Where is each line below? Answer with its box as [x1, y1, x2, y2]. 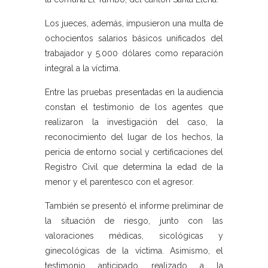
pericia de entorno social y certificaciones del [45, 147, 223, 157]
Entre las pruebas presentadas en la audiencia [45, 87, 223, 98]
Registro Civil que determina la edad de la [45, 162, 223, 172]
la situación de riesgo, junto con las [45, 216, 223, 226]
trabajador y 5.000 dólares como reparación [45, 48, 223, 59]
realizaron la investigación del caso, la [45, 117, 223, 127]
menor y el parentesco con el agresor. [45, 177, 194, 187]
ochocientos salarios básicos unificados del [45, 33, 223, 44]
